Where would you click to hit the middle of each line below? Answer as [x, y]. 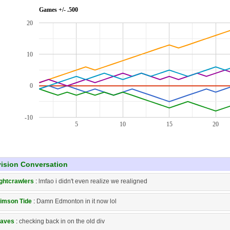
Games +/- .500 [59, 10]
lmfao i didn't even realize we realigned [93, 181]
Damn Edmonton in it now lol [76, 201]
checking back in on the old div [62, 221]
